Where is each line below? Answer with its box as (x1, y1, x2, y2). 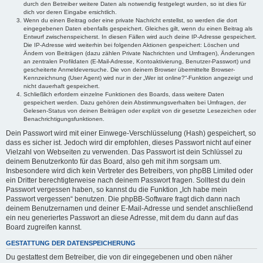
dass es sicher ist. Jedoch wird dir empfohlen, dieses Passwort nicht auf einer (6, 139, 251, 147)
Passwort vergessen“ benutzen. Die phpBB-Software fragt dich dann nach (6, 195, 240, 204)
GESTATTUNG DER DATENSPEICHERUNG (6, 240, 136, 247)
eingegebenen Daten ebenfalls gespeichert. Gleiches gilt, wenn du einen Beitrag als (23, 25, 252, 32)
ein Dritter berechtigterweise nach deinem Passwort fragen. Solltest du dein (6, 176, 245, 185)
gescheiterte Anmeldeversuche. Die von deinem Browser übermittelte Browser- (23, 66, 235, 73)
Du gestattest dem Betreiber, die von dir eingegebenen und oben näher (6, 252, 232, 261)
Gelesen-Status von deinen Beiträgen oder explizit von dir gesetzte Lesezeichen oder (23, 107, 256, 114)
